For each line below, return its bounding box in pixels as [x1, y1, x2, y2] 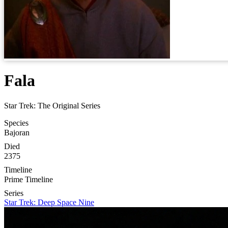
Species [4, 118, 28, 127]
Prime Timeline [4, 175, 53, 184]
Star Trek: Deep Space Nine [4, 197, 94, 207]
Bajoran [4, 128, 30, 137]
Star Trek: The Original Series [4, 101, 100, 110]
